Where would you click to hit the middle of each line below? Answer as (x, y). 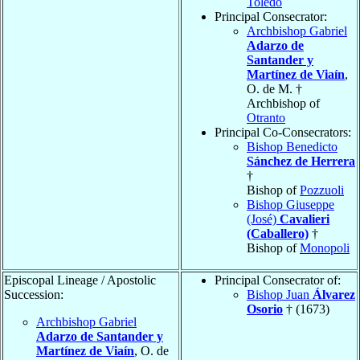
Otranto (266, 117)
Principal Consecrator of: (278, 280)
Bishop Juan (280, 294)
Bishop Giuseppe (290, 204)
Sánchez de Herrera (301, 161)
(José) (263, 219)
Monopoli (325, 247)
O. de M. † (274, 88)
